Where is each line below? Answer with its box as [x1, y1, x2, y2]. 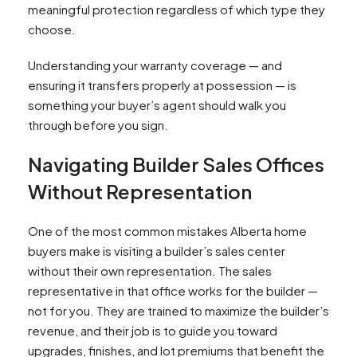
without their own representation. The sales [28, 263, 272, 279]
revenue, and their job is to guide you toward [28, 323, 277, 339]
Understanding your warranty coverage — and [28, 57, 282, 73]
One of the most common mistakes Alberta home [28, 223, 307, 239]
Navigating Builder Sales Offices [28, 152, 324, 177]
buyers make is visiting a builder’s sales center [28, 243, 285, 259]
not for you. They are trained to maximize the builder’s [28, 303, 329, 319]
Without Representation [28, 179, 252, 204]
